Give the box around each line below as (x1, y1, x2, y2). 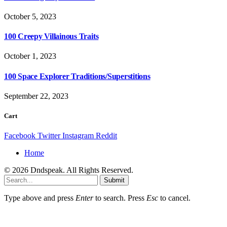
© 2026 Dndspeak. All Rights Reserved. (4, 166, 133, 175)
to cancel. (158, 194, 191, 203)
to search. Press (93, 194, 146, 203)
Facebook (4, 131, 35, 140)
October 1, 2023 (4, 52, 56, 61)
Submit (104, 176, 125, 184)
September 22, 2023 (4, 91, 68, 100)
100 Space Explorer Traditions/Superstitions (4, 71, 150, 81)
